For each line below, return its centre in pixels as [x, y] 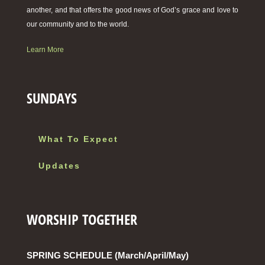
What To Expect [78, 139]
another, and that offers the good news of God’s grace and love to [132, 10]
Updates [59, 166]
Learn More [45, 50]
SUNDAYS [52, 98]
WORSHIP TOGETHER [82, 219]
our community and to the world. [78, 25]
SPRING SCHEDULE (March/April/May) [108, 256]
